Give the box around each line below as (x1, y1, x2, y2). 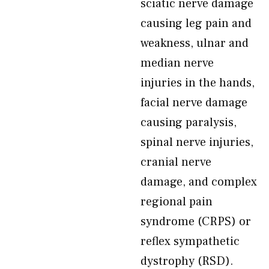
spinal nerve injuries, (141, 134, 253, 150)
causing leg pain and (141, 16, 252, 31)
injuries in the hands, (141, 75, 255, 91)
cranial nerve (141, 154, 211, 170)
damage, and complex (141, 174, 257, 190)
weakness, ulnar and (141, 35, 249, 51)
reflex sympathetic (141, 234, 240, 249)
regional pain (141, 194, 213, 210)
